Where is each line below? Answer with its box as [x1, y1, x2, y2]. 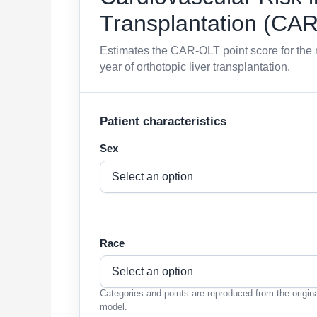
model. [100, 301, 127, 312]
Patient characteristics [100, 115, 226, 128]
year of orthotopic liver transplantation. [100, 61, 290, 73]
